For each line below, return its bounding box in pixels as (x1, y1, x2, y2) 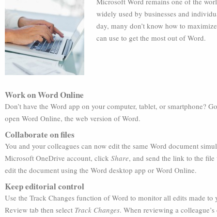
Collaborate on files (5, 128, 75, 140)
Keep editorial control (5, 180, 84, 192)
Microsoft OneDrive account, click (5, 153, 111, 163)
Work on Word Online (5, 89, 84, 101)
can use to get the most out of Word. (96, 33, 206, 43)
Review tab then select (5, 205, 75, 215)
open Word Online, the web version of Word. (5, 113, 140, 123)
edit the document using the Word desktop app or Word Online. (5, 165, 197, 175)
